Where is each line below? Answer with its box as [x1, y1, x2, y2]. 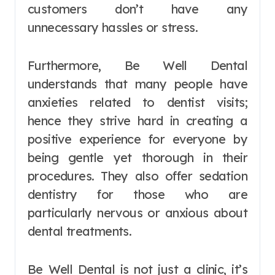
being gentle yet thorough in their [28, 149, 247, 165]
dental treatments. [28, 223, 132, 239]
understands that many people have [28, 76, 247, 91]
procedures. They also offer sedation [28, 168, 247, 184]
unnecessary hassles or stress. [28, 19, 198, 35]
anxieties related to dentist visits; [28, 94, 247, 110]
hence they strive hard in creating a [28, 112, 247, 128]
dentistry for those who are [28, 186, 247, 202]
